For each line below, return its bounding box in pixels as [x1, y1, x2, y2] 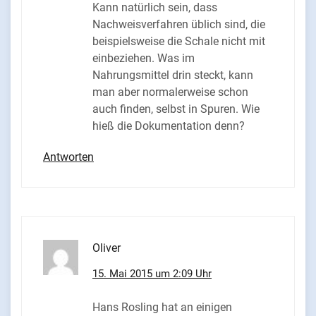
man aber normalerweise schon [92, 85, 248, 99]
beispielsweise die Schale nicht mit [92, 35, 265, 49]
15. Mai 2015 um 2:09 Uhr [92, 267, 212, 281]
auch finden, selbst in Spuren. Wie [92, 102, 260, 116]
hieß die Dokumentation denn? [92, 119, 245, 133]
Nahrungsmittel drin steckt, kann [92, 68, 253, 83]
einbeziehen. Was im [92, 51, 195, 66]
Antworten [43, 150, 94, 164]
